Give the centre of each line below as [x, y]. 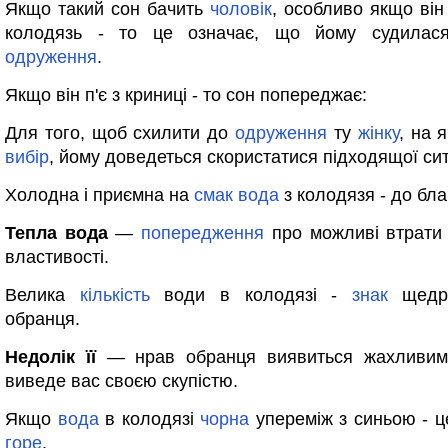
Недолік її [50, 357]
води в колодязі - [250, 295]
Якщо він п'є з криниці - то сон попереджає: [186, 95]
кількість [114, 295]
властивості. [57, 257]
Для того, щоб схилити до [120, 133]
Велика [42, 295]
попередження [203, 233]
